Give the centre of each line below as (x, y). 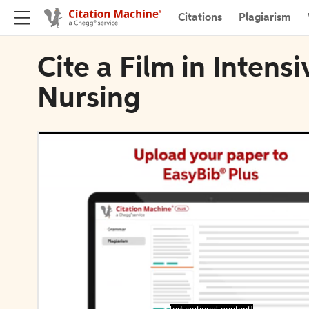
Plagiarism (265, 18)
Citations (200, 18)
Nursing (89, 99)
